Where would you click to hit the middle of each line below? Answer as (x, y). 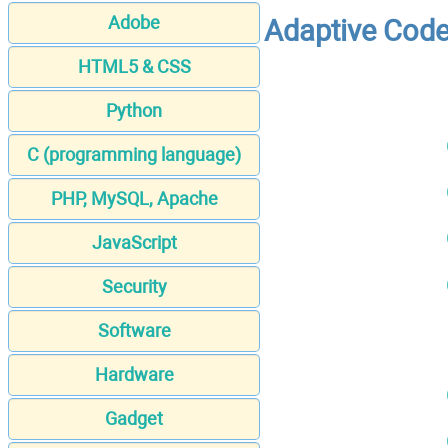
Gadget (134, 419)
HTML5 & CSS (134, 67)
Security (134, 287)
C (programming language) (134, 155)
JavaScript (134, 243)
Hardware (134, 375)
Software (134, 331)
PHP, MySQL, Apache (134, 199)
